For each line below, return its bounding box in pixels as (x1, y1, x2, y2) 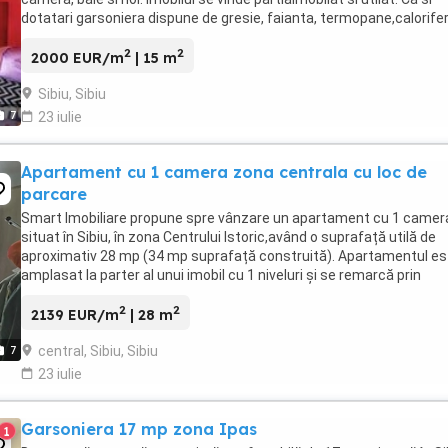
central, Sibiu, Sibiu (38, 342, 158, 359)
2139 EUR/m (31, 305, 119, 324)
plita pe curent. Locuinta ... (21, 29, 188, 46)
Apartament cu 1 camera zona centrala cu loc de (21, 161, 427, 182)
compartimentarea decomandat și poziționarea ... (21, 285, 340, 302)
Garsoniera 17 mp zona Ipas (21, 418, 257, 439)
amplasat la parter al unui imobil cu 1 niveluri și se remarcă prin (21, 266, 421, 283)
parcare (21, 183, 87, 204)
